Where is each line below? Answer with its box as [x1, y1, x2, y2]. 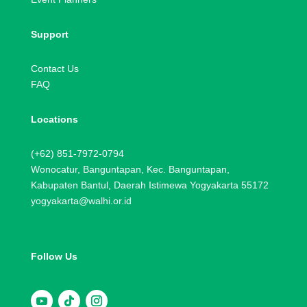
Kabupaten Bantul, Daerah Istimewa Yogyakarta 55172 [30, 179, 269, 191]
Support [30, 28, 69, 40]
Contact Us [30, 62, 79, 74]
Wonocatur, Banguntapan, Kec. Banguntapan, [30, 163, 230, 175]
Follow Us [30, 250, 77, 262]
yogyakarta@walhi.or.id [30, 195, 132, 206]
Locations [30, 113, 78, 125]
